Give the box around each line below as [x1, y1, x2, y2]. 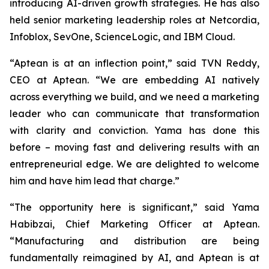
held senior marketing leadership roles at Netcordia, [10, 14, 259, 26]
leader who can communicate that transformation [10, 107, 259, 119]
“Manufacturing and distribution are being [10, 235, 259, 247]
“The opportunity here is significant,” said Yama [10, 201, 259, 213]
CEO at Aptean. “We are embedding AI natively [10, 74, 259, 86]
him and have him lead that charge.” [10, 175, 180, 187]
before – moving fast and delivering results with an [10, 141, 259, 153]
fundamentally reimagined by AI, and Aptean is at [10, 252, 259, 264]
